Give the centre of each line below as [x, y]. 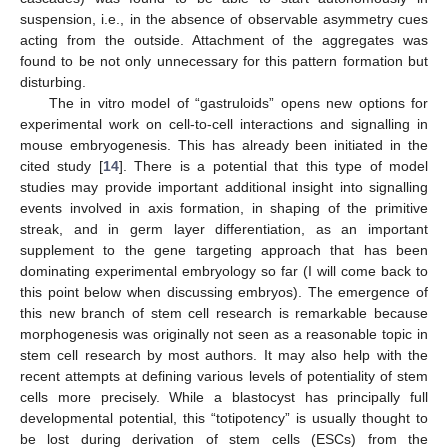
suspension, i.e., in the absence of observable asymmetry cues [224, 19]
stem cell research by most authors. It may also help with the [224, 355]
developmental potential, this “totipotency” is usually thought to [224, 418]
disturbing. [53, 82]
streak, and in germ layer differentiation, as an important [224, 229]
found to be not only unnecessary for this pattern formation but [224, 61]
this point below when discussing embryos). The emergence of [224, 292]
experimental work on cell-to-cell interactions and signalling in [224, 124]
